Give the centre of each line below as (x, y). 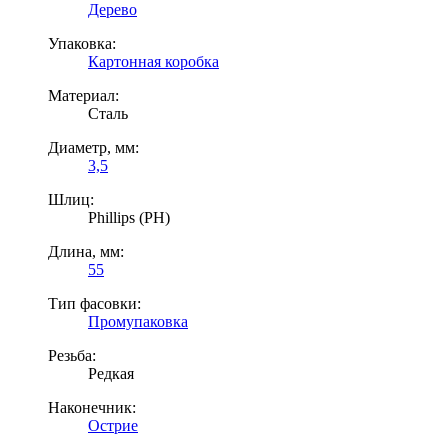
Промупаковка (138, 321)
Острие (113, 425)
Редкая (111, 373)
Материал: (83, 95)
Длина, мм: (86, 251)
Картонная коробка (153, 61)
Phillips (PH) (129, 217)
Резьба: (72, 355)
